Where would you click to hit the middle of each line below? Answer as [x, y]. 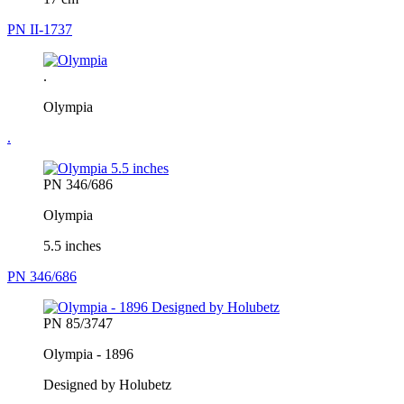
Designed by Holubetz [107, 384]
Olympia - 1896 [88, 353]
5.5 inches [72, 245]
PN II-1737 [40, 29]
